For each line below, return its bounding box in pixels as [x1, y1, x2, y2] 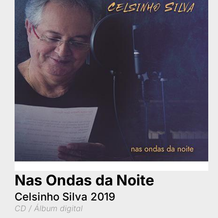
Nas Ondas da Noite [15, 171, 154, 189]
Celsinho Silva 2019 [15, 190, 115, 203]
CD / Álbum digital [15, 203, 83, 213]
